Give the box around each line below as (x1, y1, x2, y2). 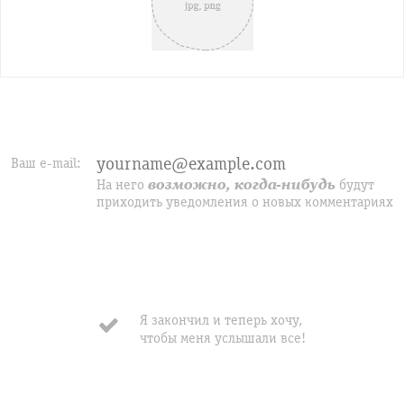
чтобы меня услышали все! (139, 330, 306, 346)
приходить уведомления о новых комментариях (96, 194, 393, 210)
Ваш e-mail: (11, 155, 81, 171)
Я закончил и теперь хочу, (139, 312, 302, 328)
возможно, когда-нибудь (148, 177, 335, 194)
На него (96, 177, 148, 193)
